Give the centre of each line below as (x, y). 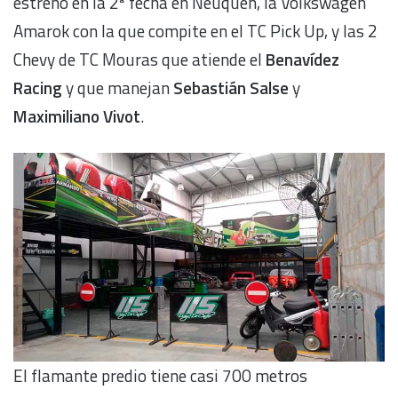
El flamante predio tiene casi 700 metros (160, 376)
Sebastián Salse (231, 87)
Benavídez (302, 59)
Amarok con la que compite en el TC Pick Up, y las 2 (195, 30)
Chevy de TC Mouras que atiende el (139, 59)
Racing (38, 87)
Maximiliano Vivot (77, 115)
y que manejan (118, 87)
